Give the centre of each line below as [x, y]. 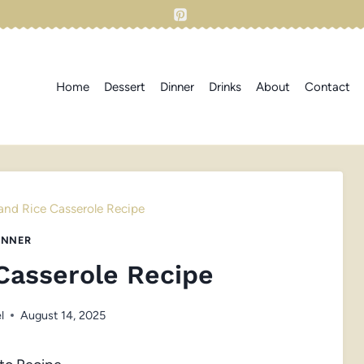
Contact [327, 87]
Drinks [225, 87]
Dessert [125, 87]
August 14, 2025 [63, 315]
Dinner [177, 87]
